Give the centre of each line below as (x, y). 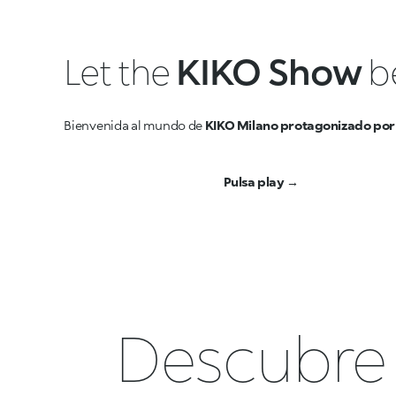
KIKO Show (269, 72)
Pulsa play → (261, 182)
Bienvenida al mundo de (134, 126)
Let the (120, 72)
